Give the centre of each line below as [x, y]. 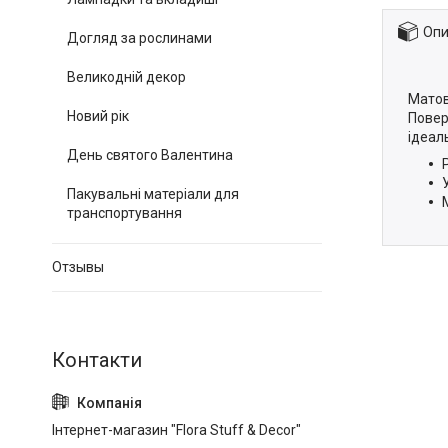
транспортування [124, 213]
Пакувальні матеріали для [153, 194]
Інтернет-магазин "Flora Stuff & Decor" [176, 430]
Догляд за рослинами [139, 38]
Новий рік [98, 116]
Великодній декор [126, 77]
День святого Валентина [150, 155]
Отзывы [78, 267]
